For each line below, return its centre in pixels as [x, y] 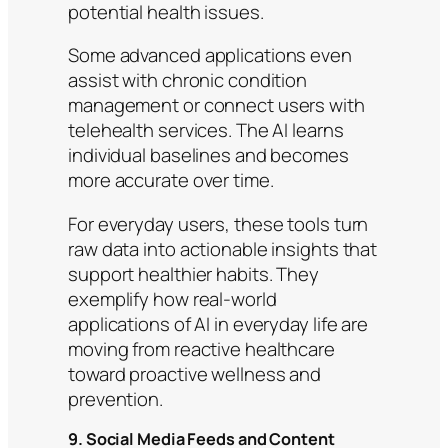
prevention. [115, 398]
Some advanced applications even [210, 55]
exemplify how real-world [172, 298]
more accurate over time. [171, 180]
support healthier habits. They [193, 273]
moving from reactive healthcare [201, 348]
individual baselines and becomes [208, 155]
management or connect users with [216, 105]
